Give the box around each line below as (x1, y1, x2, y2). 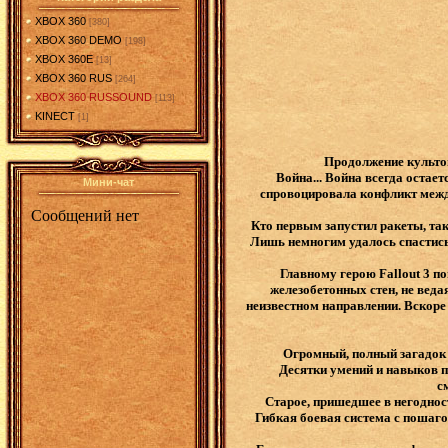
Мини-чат (83, 176, 134, 188)
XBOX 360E (35, 53, 93, 65)
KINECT (35, 110, 75, 122)
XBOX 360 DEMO (35, 34, 122, 46)
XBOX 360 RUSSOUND (35, 91, 152, 103)
